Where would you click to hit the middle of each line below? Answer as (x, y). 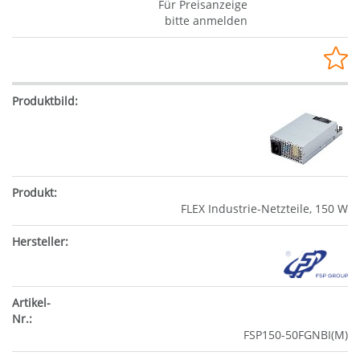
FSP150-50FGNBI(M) (296, 334)
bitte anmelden (206, 21)
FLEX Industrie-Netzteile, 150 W (264, 209)
